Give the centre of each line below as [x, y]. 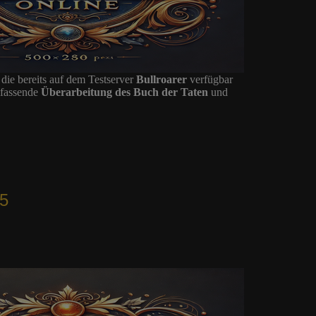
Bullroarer [161, 79]
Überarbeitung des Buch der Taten [124, 92]
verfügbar [209, 79]
